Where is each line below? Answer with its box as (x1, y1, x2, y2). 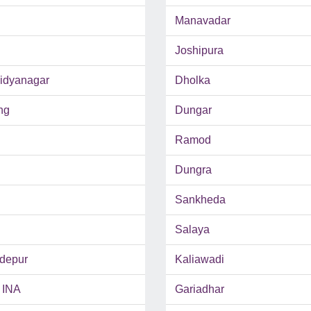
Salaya (175, 224, 210, 236)
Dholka (175, 74, 210, 87)
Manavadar (175, 15, 230, 27)
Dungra (175, 164, 212, 176)
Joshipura (175, 44, 224, 57)
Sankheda (175, 194, 226, 206)
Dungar (175, 104, 212, 117)
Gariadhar (175, 283, 224, 296)
